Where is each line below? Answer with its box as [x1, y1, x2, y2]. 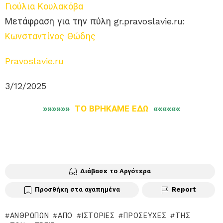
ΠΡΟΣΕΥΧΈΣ [123, 211, 167, 220]
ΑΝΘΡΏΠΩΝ [9, 211, 49, 220]
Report [172, 185, 196, 193]
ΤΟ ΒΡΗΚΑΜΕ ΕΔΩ [70, 104, 153, 114]
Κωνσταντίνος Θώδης [5, 31, 96, 42]
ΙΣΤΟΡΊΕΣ [81, 211, 115, 220]
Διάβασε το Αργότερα [80, 167, 151, 175]
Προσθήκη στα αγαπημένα [35, 185, 120, 193]
